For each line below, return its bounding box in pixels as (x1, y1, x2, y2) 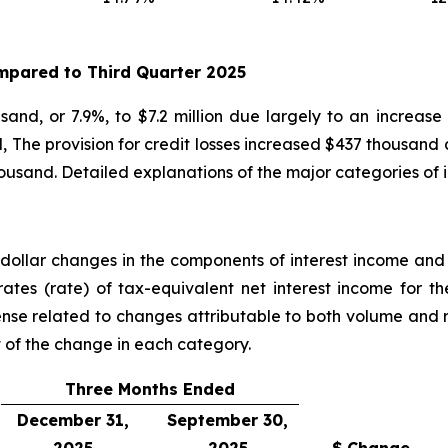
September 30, (167, 410, 288, 431)
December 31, (16, 410, 129, 431)
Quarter (131, 62, 206, 83)
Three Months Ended (65, 379, 235, 400)
